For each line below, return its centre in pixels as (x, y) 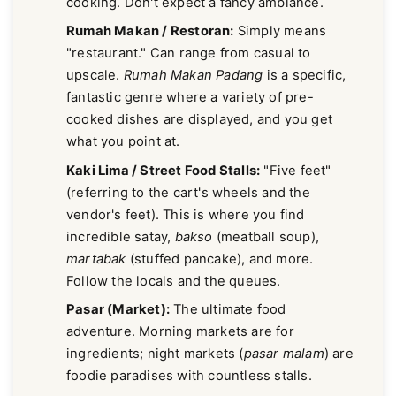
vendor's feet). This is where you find (186, 214)
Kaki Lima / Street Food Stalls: (164, 170)
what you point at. (123, 142)
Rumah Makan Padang (193, 76)
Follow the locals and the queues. (174, 281)
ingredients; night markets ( (155, 354)
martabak (96, 259)
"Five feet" (296, 170)
